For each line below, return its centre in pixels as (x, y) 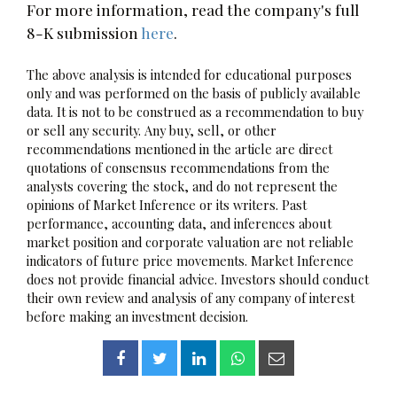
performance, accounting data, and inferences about (179, 223)
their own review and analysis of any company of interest (191, 297)
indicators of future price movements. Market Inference (190, 260)
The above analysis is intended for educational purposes (189, 74)
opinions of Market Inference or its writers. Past (167, 204)
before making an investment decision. (137, 316)
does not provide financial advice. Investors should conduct (198, 279)
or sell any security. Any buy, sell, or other (152, 130)
